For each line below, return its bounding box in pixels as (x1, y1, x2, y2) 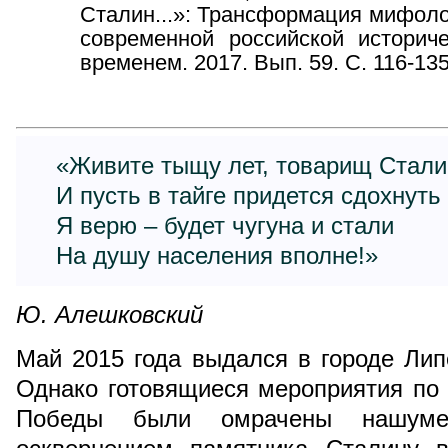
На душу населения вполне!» (56, 242, 378, 269)
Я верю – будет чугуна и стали (56, 212, 394, 239)
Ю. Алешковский (16, 301, 203, 328)
